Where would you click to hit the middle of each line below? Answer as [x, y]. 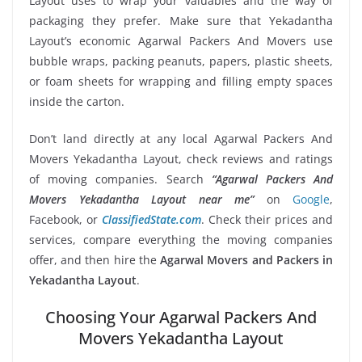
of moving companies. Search [120, 179]
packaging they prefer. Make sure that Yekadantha [181, 20]
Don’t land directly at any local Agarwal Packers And [181, 138]
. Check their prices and [267, 219]
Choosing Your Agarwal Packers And [181, 317]
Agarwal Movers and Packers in [247, 259]
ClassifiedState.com [152, 219]
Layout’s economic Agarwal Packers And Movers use [181, 40]
